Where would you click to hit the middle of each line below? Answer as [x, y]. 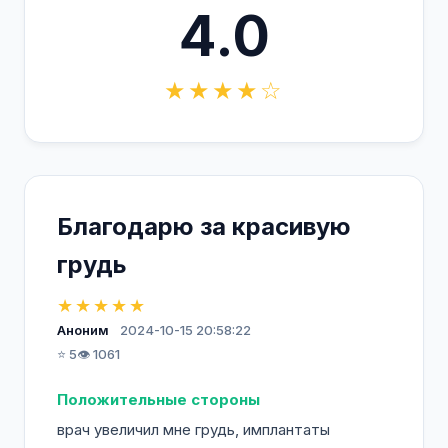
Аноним [83, 330]
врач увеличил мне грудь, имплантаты [193, 429]
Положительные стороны [158, 399]
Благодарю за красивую [204, 226]
